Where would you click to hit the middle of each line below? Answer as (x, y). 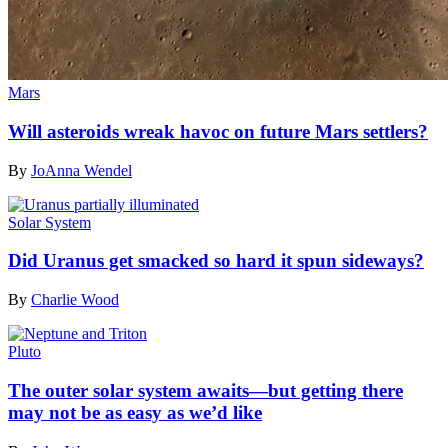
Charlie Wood (75, 300)
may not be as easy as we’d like (135, 412)
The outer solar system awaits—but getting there (205, 390)
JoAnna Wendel (81, 170)
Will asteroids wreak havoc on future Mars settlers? (218, 131)
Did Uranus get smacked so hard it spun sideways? (216, 261)
